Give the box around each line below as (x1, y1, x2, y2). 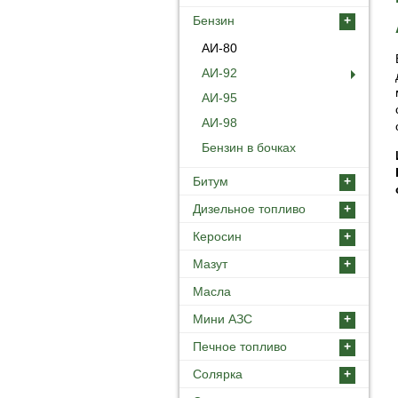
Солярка (193, 366, 243, 381)
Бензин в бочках (202, 139, 296, 155)
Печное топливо (193, 338, 287, 354)
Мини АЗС (193, 311, 252, 326)
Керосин (193, 228, 242, 243)
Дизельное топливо (193, 201, 306, 216)
